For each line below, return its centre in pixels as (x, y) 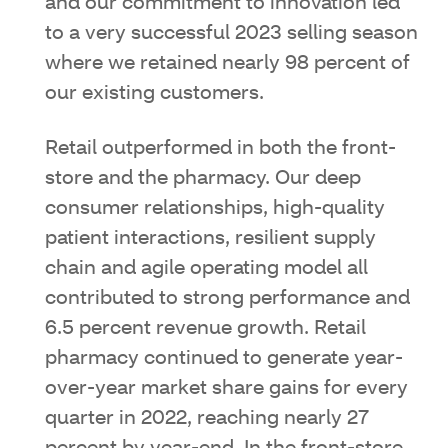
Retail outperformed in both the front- (220, 148)
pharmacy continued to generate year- (224, 358)
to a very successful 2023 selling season (231, 33)
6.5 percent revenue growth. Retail (205, 328)
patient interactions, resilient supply (210, 238)
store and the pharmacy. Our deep (203, 178)
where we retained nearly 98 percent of (227, 63)
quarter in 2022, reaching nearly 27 (207, 418)
